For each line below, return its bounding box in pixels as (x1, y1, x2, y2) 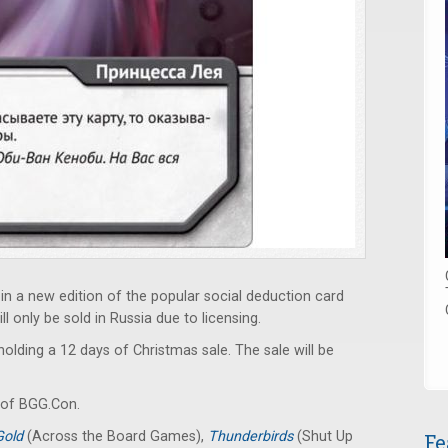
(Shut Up (297, 428, 353, 445)
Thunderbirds (208, 428, 297, 445)
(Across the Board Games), (27, 428, 208, 445)
